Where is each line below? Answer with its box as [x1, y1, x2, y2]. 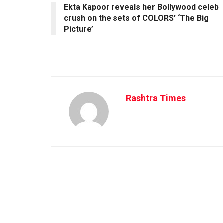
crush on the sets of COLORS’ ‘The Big [64, 13, 209, 23]
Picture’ [64, 24, 93, 34]
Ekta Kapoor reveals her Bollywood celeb [64, 2, 219, 12]
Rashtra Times [126, 92, 186, 103]
